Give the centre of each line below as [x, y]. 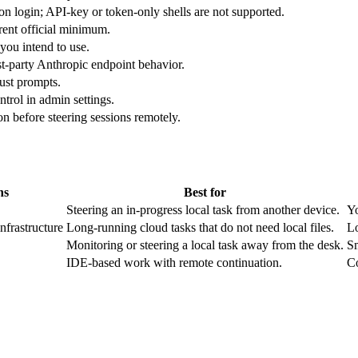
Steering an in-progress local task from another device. [203, 210]
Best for [205, 193]
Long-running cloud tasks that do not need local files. [200, 228]
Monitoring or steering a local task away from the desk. [205, 245]
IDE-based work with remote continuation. [174, 263]
